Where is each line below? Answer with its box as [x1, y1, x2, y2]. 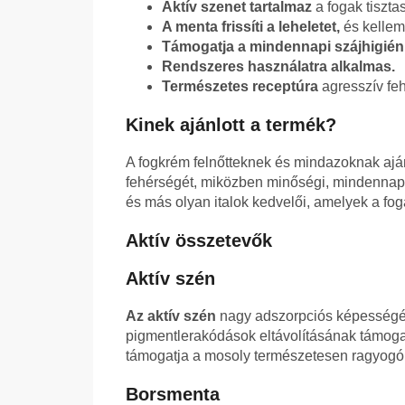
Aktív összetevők [126, 231, 272, 251]
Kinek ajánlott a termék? [126, 115, 336, 136]
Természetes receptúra [162, 79, 318, 95]
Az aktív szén [126, 308, 216, 325]
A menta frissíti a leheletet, [162, 19, 340, 35]
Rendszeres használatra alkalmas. [162, 59, 395, 75]
